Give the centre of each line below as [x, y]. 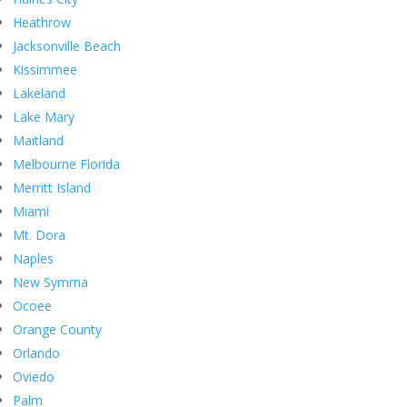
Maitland [38, 141]
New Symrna [50, 283]
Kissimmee [45, 70]
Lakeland [39, 94]
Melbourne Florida [66, 164]
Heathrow [42, 23]
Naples [33, 259]
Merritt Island [52, 188]
